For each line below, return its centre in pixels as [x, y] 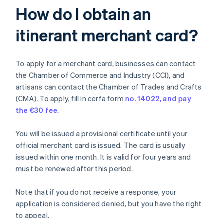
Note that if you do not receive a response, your [96, 191]
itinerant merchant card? [107, 35]
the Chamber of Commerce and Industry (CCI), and [100, 75]
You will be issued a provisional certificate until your [102, 133]
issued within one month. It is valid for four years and [103, 156]
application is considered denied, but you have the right [109, 203]
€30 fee [44, 110]
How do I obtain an [83, 13]
